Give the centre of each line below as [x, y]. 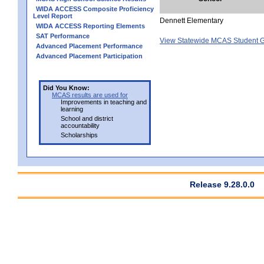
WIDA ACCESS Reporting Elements [90, 26]
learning [72, 109]
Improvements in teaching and [104, 102]
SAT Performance [63, 36]
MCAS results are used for [90, 95]
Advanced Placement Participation [89, 56]
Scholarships [79, 135]
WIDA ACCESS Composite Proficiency [95, 9]
